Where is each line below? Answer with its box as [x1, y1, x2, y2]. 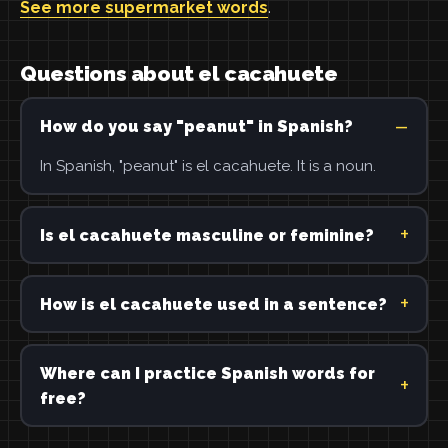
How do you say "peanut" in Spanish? [39, 116, 353, 136]
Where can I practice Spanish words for [39, 363, 375, 383]
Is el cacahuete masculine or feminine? [39, 225, 374, 245]
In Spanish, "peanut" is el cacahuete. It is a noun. [39, 156, 376, 175]
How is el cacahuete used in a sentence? [39, 294, 387, 314]
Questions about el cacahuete [20, 61, 338, 86]
